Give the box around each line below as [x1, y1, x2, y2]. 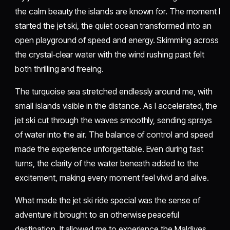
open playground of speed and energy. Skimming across [15, 35, 219, 46]
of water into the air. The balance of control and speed [15, 129, 213, 140]
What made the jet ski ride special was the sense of [15, 195, 200, 206]
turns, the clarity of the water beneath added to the [15, 158, 199, 169]
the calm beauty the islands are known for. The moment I [15, 6, 220, 17]
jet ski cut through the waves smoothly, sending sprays [15, 115, 212, 126]
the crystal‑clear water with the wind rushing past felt [15, 49, 204, 60]
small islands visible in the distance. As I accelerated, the [15, 101, 218, 111]
